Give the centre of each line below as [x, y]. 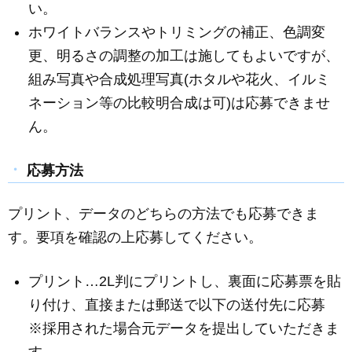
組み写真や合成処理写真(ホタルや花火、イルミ [180, 79]
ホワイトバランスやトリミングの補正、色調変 [177, 32]
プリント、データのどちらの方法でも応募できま [163, 213]
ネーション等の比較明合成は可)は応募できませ [180, 103]
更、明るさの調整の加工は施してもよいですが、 [184, 55]
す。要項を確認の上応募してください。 [135, 237]
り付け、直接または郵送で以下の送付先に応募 [177, 305]
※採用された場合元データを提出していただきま [184, 329]
